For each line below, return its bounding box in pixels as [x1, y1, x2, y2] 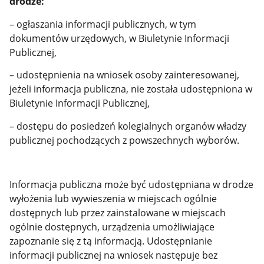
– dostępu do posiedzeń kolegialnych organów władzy [9, 120, 247, 133]
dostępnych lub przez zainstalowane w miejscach [9, 206, 226, 220]
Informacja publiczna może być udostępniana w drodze [9, 178, 254, 192]
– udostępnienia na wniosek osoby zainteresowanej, [9, 68, 240, 82]
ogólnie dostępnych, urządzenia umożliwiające [9, 220, 215, 234]
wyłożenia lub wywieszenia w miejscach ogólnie [9, 192, 217, 206]
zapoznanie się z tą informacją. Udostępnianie [9, 235, 213, 248]
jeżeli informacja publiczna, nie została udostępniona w [9, 82, 253, 96]
